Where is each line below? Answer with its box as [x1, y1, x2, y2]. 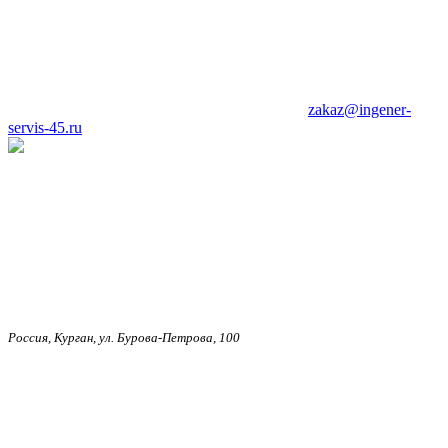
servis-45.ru [8, 118, 82, 136]
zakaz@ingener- [308, 100, 411, 118]
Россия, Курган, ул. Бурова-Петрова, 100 [8, 330, 240, 345]
